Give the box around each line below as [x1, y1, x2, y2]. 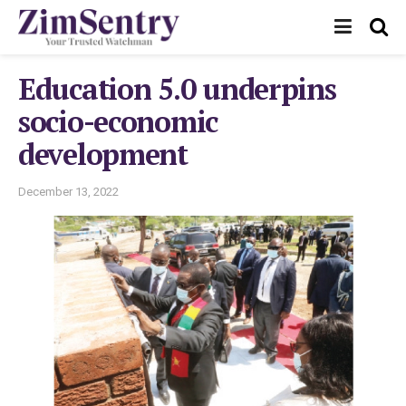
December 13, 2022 [18, 184, 119, 198]
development [18, 135, 188, 173]
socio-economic [18, 102, 218, 140]
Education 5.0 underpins [18, 70, 336, 108]
